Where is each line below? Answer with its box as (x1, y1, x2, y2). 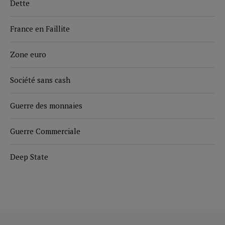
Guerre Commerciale (10, 126, 80, 137)
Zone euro (10, 49, 46, 60)
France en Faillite (10, 24, 70, 34)
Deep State (10, 152, 48, 162)
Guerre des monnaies (10, 100, 82, 111)
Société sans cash (10, 75, 70, 85)
